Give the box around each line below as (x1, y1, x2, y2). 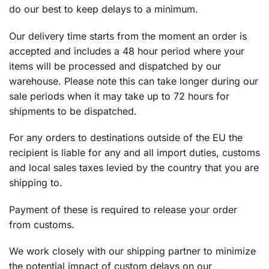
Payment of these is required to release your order (9, 203, 237, 216)
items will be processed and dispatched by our (9, 59, 221, 72)
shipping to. (9, 177, 62, 189)
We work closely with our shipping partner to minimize (9, 245, 256, 258)
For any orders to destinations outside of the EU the (9, 131, 243, 144)
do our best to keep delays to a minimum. (9, 3, 198, 16)
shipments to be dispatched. (9, 104, 137, 117)
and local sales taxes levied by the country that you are (9, 162, 259, 174)
